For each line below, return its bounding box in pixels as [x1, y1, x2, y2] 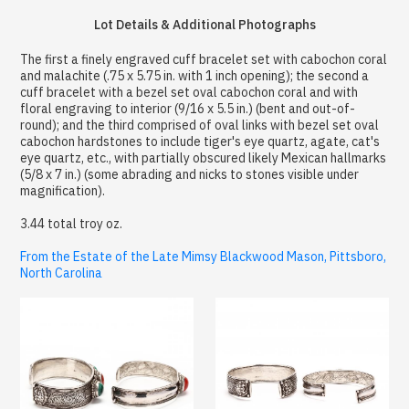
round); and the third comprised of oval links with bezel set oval [20, 116, 380, 133]
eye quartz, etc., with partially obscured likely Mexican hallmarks [20, 149, 387, 166]
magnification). [20, 182, 106, 199]
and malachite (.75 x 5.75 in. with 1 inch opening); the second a [20, 67, 370, 84]
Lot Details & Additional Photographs [93, 16, 316, 33]
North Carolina [20, 264, 103, 281]
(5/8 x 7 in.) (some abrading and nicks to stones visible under [20, 165, 360, 183]
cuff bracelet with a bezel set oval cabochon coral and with [20, 83, 359, 100]
